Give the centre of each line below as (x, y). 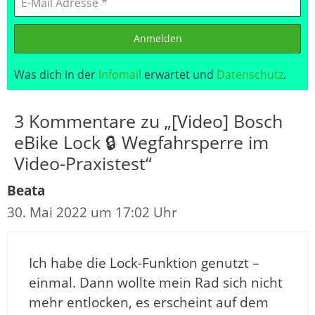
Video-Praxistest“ (83, 163)
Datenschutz (250, 75)
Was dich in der (56, 75)
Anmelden (157, 39)
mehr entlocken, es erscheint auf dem (149, 302)
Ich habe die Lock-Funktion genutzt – (144, 263)
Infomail (120, 75)
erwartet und (179, 75)
